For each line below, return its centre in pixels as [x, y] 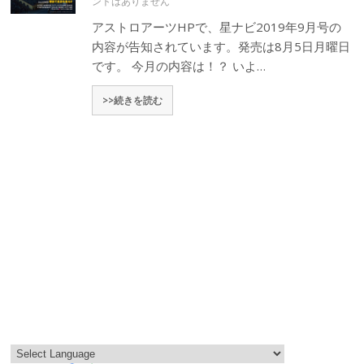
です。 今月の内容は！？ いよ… [179, 65]
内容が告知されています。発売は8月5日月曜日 [221, 46]
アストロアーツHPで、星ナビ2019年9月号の [217, 26]
